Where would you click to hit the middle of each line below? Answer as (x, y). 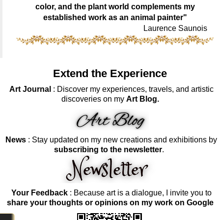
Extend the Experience (110, 73)
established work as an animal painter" (115, 18)
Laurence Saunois (179, 28)
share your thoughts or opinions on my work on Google (110, 202)
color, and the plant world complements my (115, 7)
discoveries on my (94, 99)
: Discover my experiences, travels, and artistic (133, 89)
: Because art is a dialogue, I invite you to (139, 192)
